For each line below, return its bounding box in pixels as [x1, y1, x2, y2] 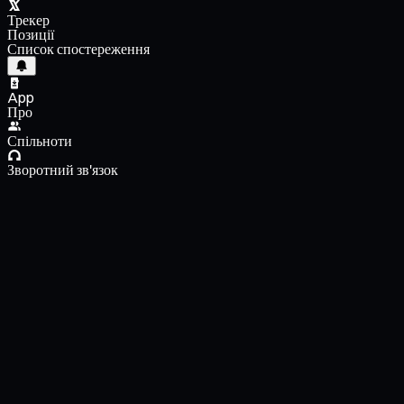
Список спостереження [7, 40, 150, 59]
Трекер [7, 11, 50, 30]
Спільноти [7, 132, 72, 151]
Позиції [7, 25, 54, 44]
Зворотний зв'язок [7, 161, 118, 179]
